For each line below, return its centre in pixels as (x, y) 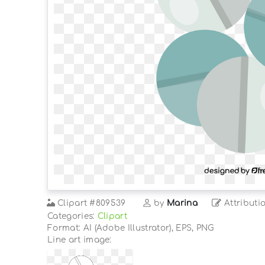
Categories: (72, 216)
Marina (182, 203)
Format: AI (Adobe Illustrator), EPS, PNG (131, 228)
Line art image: (80, 240)
